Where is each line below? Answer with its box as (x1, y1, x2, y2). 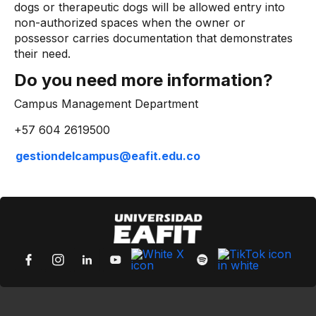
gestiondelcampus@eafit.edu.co (16, 149, 200, 163)
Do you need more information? (14, 70, 273, 90)
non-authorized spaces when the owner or (14, 16, 245, 30)
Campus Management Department (14, 97, 202, 111)
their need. (14, 47, 71, 61)
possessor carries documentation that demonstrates (14, 31, 293, 45)
